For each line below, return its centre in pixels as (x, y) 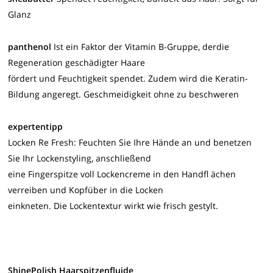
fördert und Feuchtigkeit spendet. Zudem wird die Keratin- (128, 78)
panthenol (30, 46)
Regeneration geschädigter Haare (77, 62)
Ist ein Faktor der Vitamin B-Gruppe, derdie (140, 46)
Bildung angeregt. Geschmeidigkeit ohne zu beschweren (124, 94)
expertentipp (36, 126)
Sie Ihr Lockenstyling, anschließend (80, 158)
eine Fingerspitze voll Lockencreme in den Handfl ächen (122, 174)
